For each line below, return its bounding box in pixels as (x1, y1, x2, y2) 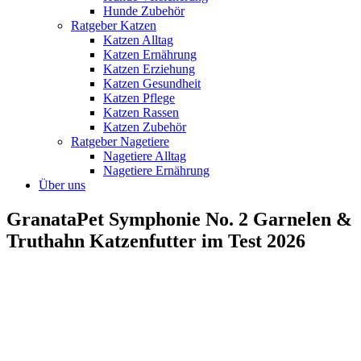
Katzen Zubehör (103, 119, 186, 134)
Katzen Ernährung (103, 47, 197, 61)
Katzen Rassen (103, 105, 179, 119)
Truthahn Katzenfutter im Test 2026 (6, 230, 305, 251)
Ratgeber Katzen (71, 18, 156, 32)
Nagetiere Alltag (103, 148, 186, 163)
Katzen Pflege (103, 90, 175, 105)
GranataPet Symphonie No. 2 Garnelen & (6, 208, 352, 230)
